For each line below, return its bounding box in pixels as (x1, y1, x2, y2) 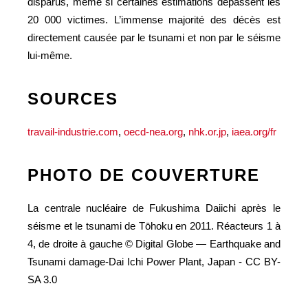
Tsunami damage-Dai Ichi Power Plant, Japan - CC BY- (27, 255, 280, 267)
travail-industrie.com (27, 125, 118, 137)
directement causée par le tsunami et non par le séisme (27, 31, 280, 43)
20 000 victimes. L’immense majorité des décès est (27, 13, 280, 25)
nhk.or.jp (188, 125, 226, 137)
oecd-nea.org (124, 125, 183, 137)
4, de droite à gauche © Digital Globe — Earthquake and (27, 237, 280, 250)
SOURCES (27, 89, 118, 108)
